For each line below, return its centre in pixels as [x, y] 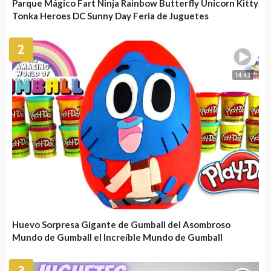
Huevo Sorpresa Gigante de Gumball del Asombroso [121, 225]
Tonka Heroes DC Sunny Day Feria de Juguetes [110, 15]
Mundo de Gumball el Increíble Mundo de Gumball [117, 237]
